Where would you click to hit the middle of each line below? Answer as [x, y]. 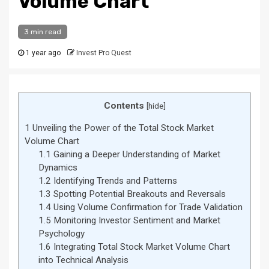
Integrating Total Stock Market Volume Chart [140, 247]
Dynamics [58, 168]
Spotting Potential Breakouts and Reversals [138, 194]
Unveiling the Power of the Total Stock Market [122, 128]
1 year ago [42, 53]
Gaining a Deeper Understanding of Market [135, 155]
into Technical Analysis [83, 260]
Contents [124, 106]
